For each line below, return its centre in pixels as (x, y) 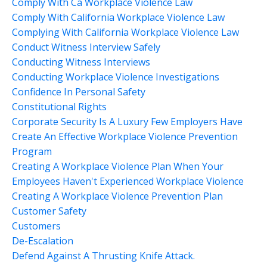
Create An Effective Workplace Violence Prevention (125, 136)
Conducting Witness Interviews (81, 62)
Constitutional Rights (59, 106)
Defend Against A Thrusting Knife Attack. (103, 255)
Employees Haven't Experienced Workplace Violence (128, 181)
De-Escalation (43, 240)
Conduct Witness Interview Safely (86, 47)
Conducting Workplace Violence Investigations (116, 77)
